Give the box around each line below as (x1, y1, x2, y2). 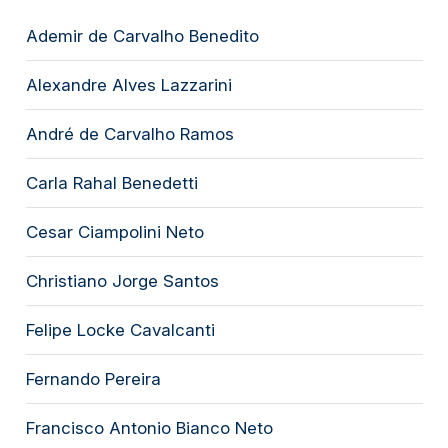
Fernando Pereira (25, 368, 161, 389)
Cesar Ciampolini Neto (25, 221, 204, 242)
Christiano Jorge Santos (25, 270, 219, 291)
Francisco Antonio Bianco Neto (25, 417, 273, 438)
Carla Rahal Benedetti (25, 172, 198, 193)
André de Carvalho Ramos (25, 123, 234, 144)
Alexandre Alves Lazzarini (25, 74, 232, 95)
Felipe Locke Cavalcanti (25, 319, 215, 340)
